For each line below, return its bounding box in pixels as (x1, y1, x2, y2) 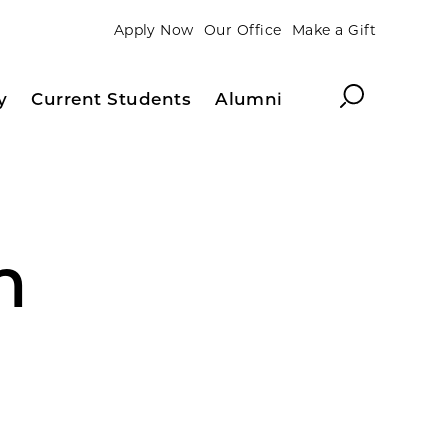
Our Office (203, 20, 282, 39)
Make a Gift (291, 20, 376, 39)
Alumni (215, 88, 283, 109)
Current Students (31, 88, 192, 109)
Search (339, 82, 397, 102)
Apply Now (113, 20, 194, 39)
